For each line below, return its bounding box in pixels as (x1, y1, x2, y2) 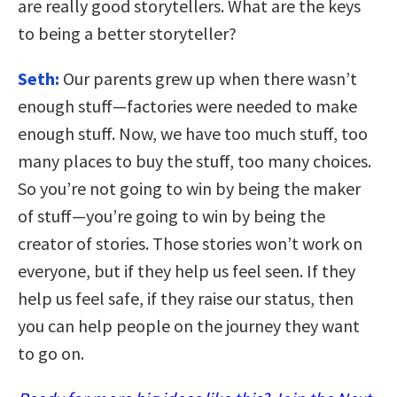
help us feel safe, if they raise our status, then (18, 286, 354, 309)
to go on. (18, 341, 84, 364)
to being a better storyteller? (18, 21, 237, 44)
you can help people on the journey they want (18, 314, 360, 337)
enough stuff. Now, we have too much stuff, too (18, 121, 368, 144)
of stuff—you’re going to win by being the (18, 204, 325, 227)
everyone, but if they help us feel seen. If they (18, 259, 355, 282)
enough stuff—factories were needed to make (18, 94, 357, 117)
